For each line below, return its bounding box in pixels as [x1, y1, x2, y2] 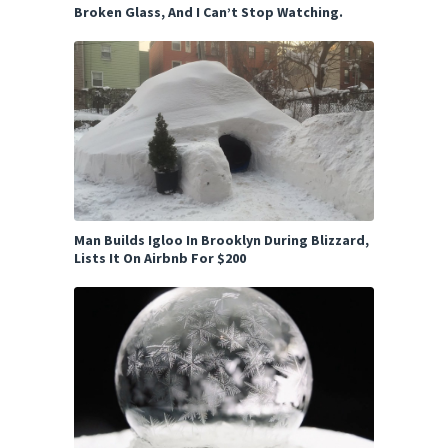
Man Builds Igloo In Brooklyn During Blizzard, [74, 230, 369, 249]
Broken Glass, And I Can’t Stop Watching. [74, 2, 343, 21]
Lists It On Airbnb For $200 [74, 248, 246, 267]
